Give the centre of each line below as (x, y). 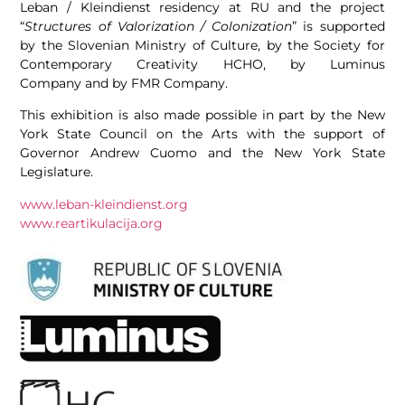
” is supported (339, 26)
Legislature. (57, 172)
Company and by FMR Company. (124, 83)
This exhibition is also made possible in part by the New (202, 115)
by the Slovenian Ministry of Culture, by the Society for (202, 45)
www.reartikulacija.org (92, 223)
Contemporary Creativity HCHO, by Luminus (202, 64)
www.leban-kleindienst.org (104, 204)
